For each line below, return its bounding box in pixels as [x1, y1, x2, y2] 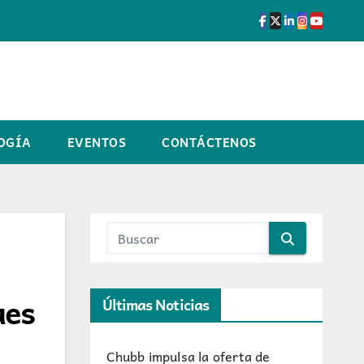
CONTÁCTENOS [162, 132, 257, 152]
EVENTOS [67, 132, 126, 152]
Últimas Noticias [102, 292, 210, 316]
